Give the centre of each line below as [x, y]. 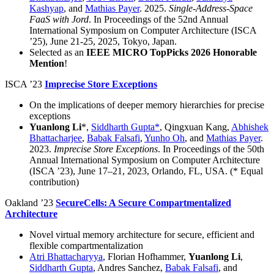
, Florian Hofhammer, [146, 257]
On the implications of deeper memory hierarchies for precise [147, 105]
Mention [47, 64]
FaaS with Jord [59, 20]
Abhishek [250, 127]
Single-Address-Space [211, 9]
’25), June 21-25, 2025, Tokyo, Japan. [103, 42]
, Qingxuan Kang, [195, 127]
